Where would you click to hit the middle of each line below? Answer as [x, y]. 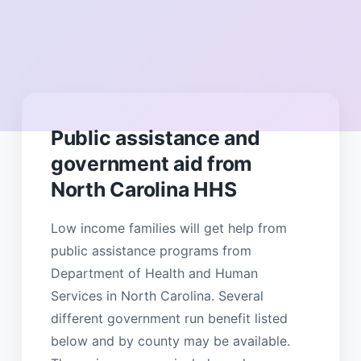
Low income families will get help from [168, 228]
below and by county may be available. [170, 340]
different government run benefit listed [169, 318]
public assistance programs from [151, 250]
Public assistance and [155, 137]
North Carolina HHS [143, 189]
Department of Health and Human [154, 273]
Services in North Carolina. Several [157, 295]
